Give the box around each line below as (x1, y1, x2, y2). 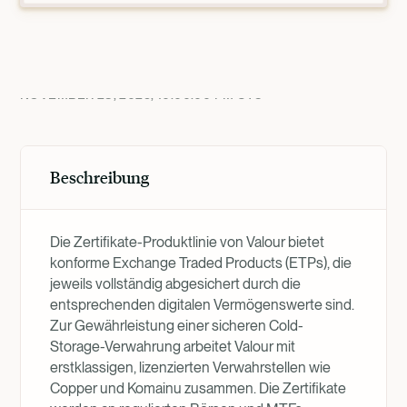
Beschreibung (50, 166, 149, 188)
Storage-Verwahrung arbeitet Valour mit (50, 338, 295, 355)
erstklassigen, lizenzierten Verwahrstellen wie (50, 359, 331, 376)
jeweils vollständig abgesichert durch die (50, 275, 301, 293)
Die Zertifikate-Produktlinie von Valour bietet (50, 233, 324, 251)
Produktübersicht (20, 55, 207, 89)
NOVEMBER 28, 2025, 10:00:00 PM (20, 87, 234, 102)
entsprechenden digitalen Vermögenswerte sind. (50, 296, 354, 313)
